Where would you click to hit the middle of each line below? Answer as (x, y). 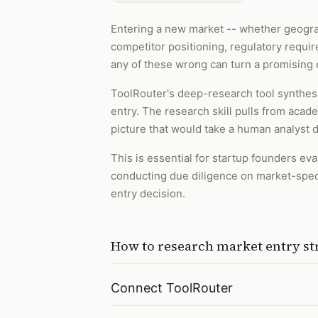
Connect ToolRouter (172, 288)
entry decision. (148, 193)
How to (134, 246)
